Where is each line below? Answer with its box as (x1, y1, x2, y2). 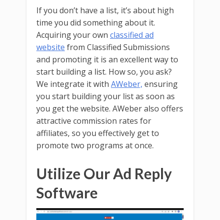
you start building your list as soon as (36, 90, 175, 102)
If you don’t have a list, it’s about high (36, 4, 174, 16)
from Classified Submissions (65, 41, 170, 53)
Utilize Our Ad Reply (36, 164, 172, 182)
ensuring (142, 78, 178, 89)
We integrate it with (36, 78, 111, 89)
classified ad (110, 29, 154, 40)
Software (36, 183, 98, 201)
